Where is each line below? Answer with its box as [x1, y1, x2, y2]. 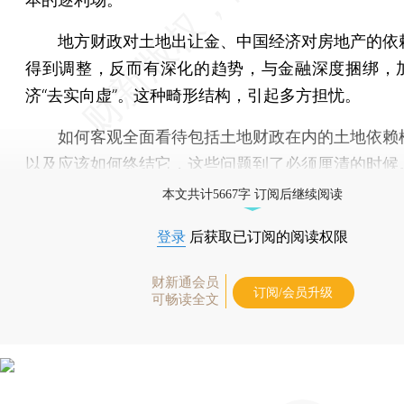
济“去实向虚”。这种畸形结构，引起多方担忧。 [25, 85, 361, 105]
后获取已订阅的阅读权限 [186, 228, 348, 244]
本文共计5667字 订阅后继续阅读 [162, 187, 343, 201]
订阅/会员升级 [253, 285, 333, 299]
